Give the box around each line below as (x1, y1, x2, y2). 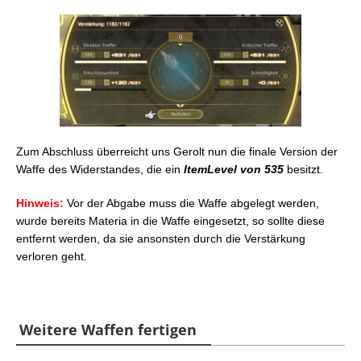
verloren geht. (16, 249, 87, 263)
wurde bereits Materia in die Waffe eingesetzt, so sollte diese (16, 214, 325, 227)
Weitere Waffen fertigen (19, 319, 197, 339)
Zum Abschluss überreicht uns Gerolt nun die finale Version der (16, 144, 338, 158)
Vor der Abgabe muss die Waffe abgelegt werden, (64, 196, 319, 210)
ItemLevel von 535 (184, 162, 284, 176)
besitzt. (284, 162, 323, 176)
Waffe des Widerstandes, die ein (16, 162, 184, 176)
